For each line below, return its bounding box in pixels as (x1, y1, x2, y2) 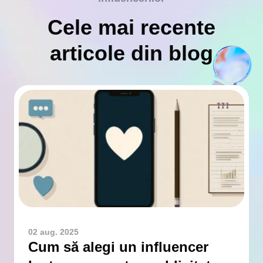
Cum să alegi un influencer (28, 239, 208, 255)
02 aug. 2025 (28, 227, 79, 237)
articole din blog (50, 41, 213, 65)
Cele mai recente (48, 15, 215, 39)
